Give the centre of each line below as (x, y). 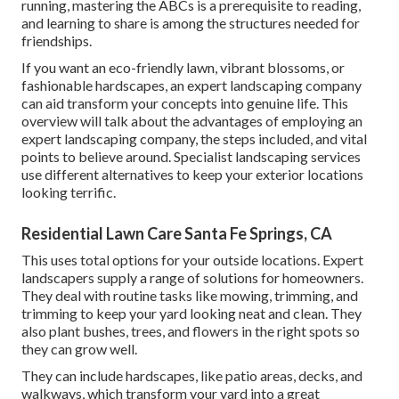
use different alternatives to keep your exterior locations (192, 175)
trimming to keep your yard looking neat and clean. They (191, 313)
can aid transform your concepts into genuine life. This (185, 103)
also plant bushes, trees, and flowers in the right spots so (191, 331)
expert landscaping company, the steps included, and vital (194, 139)
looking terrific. (69, 192)
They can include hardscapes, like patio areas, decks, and (192, 376)
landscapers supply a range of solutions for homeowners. (192, 278)
